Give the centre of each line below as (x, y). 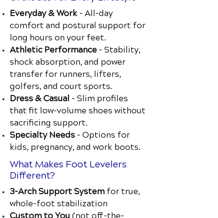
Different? (32, 175)
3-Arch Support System (57, 191)
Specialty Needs (43, 135)
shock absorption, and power (68, 62)
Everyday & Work (45, 13)
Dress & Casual (41, 99)
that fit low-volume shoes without (78, 111)
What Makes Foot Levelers (68, 164)
